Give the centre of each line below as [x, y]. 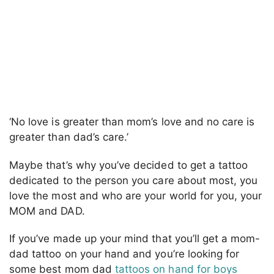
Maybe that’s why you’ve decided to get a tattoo [129, 165]
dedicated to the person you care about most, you [134, 180]
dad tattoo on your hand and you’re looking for [124, 254]
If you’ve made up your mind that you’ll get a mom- [135, 239]
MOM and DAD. [47, 211]
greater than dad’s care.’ [69, 137]
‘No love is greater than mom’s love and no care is [132, 121]
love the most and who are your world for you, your [136, 195]
